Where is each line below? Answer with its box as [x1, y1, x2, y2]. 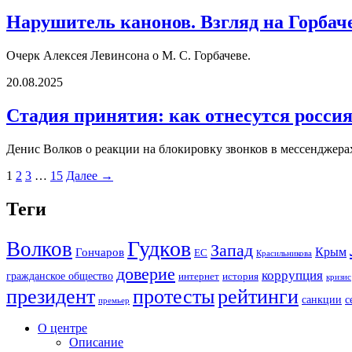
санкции [302, 292, 342, 306]
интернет [178, 270, 219, 282]
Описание [69, 335, 123, 349]
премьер [98, 295, 130, 305]
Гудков [127, 236, 191, 261]
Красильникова [256, 247, 312, 258]
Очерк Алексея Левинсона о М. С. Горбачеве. [6, 49, 251, 63]
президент [6, 284, 95, 308]
